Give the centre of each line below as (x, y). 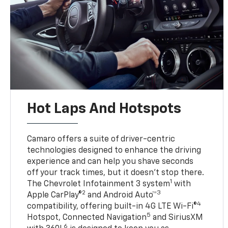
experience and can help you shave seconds (110, 162)
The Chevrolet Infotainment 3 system (99, 184)
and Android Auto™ (121, 195)
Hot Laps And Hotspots (104, 109)
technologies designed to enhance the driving (114, 150)
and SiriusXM (177, 218)
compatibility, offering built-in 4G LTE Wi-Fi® (112, 206)
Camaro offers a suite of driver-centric (101, 139)
